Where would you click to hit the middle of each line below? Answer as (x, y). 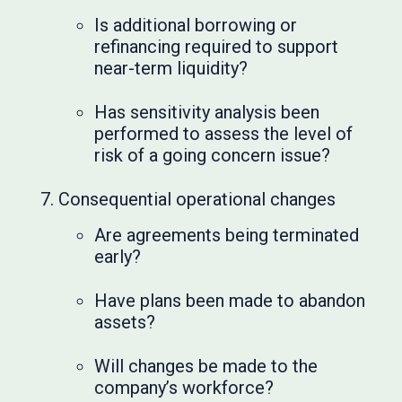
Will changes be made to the (206, 366)
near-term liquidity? (171, 68)
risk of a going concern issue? (213, 155)
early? (118, 257)
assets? (125, 322)
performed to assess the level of (224, 134)
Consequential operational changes (197, 199)
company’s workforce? (184, 388)
